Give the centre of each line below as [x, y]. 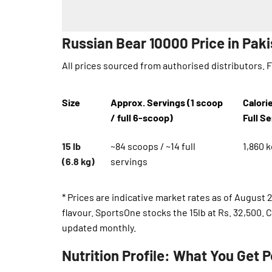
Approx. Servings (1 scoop [167, 103]
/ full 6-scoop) [142, 118]
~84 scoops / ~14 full [153, 146]
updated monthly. [99, 228]
